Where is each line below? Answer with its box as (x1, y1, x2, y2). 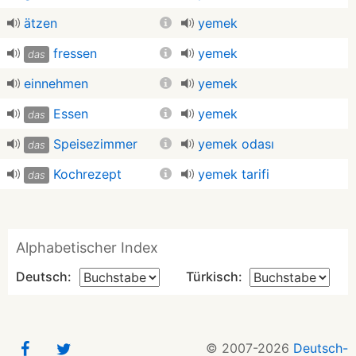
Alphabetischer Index (16, 239, 158, 256)
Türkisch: (186, 269, 242, 284)
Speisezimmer (53, 136, 138, 152)
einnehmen (24, 75, 88, 91)
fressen (53, 45, 98, 61)
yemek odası (198, 136, 274, 152)
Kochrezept (53, 166, 122, 182)
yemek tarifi (198, 166, 269, 182)
